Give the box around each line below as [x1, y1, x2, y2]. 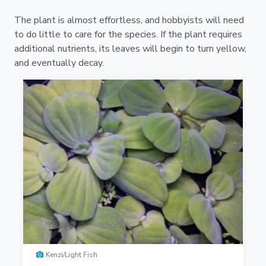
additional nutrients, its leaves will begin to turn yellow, [14, 42, 246, 55]
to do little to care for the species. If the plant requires [14, 27, 242, 41]
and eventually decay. [14, 56, 104, 69]
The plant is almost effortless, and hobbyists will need [14, 13, 244, 27]
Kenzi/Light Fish [46, 250, 97, 260]
